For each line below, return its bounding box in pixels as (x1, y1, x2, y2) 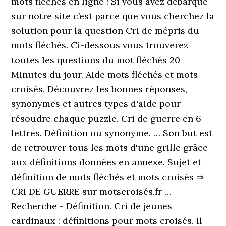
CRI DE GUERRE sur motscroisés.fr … (11, 186, 172, 197)
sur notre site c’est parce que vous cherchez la (11, 10, 215, 22)
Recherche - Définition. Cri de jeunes (11, 200, 173, 212)
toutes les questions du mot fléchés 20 (11, 54, 181, 66)
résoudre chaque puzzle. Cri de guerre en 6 (11, 112, 202, 124)
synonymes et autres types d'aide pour (11, 98, 181, 109)
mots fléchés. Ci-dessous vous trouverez (11, 39, 189, 51)
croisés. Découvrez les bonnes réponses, (11, 83, 188, 95)
